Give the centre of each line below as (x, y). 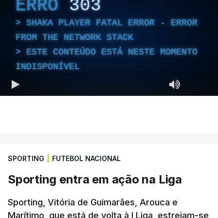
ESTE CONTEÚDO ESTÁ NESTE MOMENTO (112, 52)
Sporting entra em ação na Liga (95, 179)
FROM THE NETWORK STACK (74, 37)
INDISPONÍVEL (48, 66)
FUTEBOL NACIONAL (86, 158)
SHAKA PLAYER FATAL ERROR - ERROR (112, 23)
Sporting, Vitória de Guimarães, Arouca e (93, 202)
